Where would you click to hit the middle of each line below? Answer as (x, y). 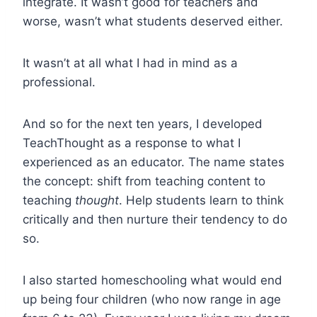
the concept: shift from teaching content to (144, 181)
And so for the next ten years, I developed (143, 123)
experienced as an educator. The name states (154, 162)
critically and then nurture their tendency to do (155, 219)
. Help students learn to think (201, 200)
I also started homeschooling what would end (152, 280)
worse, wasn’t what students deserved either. (153, 21)
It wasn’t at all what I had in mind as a (130, 63)
